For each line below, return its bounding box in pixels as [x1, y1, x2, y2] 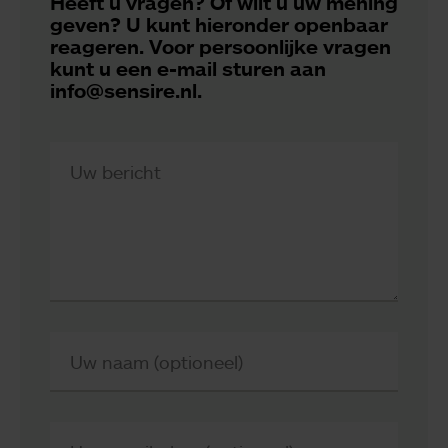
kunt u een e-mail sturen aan [50, 55, 326, 81]
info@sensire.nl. [50, 77, 202, 103]
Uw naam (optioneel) [70, 350, 243, 373]
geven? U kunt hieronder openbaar [50, 11, 388, 37]
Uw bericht [70, 160, 161, 183]
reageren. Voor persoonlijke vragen [50, 33, 391, 59]
